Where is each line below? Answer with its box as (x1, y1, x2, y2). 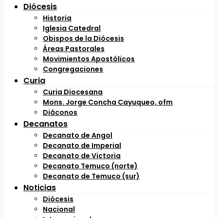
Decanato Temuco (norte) (43, 161, 138, 171)
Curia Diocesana (43, 87, 103, 97)
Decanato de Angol (43, 130, 112, 140)
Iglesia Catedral (43, 23, 101, 33)
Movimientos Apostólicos (43, 54, 135, 64)
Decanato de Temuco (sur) (43, 171, 140, 181)
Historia (43, 13, 72, 23)
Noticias (23, 182, 56, 193)
